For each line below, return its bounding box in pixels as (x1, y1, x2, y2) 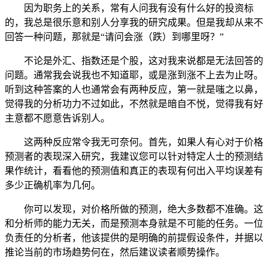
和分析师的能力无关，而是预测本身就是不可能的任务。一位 (5, 218, 263, 229)
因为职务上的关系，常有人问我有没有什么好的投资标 (24, 2, 254, 13)
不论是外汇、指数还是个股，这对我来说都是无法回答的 (24, 55, 263, 66)
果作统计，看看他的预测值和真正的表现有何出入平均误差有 (5, 165, 263, 176)
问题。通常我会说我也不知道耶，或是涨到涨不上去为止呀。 (5, 69, 263, 80)
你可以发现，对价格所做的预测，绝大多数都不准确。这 (24, 203, 263, 214)
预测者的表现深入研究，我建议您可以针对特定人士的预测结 (5, 151, 263, 162)
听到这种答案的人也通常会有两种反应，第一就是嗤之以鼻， (5, 84, 263, 95)
